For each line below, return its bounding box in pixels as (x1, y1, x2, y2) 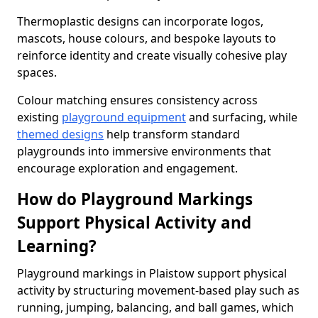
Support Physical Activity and (17, 212, 251, 234)
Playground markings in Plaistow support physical (17, 265, 287, 281)
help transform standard (104, 126, 240, 142)
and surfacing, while (186, 109, 297, 125)
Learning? (17, 235, 97, 257)
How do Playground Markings (17, 188, 253, 210)
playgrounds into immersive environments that (17, 143, 271, 159)
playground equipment (62, 109, 186, 125)
